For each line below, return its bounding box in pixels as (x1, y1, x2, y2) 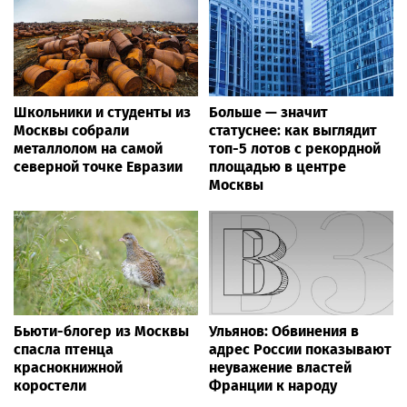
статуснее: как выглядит (209, 122, 377, 140)
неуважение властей (209, 358, 352, 376)
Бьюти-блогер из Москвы (14, 322, 189, 340)
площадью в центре (209, 158, 346, 176)
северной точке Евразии (14, 158, 183, 176)
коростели (14, 376, 86, 394)
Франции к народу (209, 376, 337, 394)
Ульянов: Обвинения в (209, 322, 359, 340)
